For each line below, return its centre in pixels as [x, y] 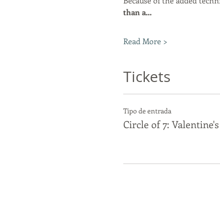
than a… [137, 12]
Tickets [147, 77]
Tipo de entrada [147, 111]
